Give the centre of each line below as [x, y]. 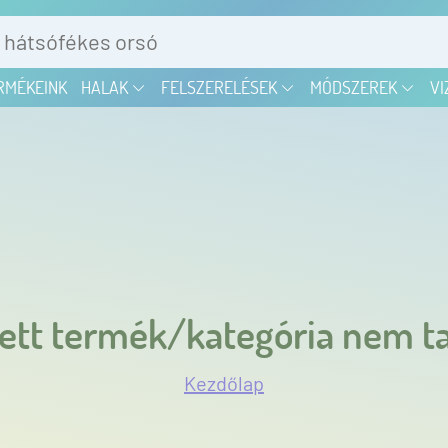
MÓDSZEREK [355, 87]
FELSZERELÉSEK [221, 87]
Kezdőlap [224, 382]
